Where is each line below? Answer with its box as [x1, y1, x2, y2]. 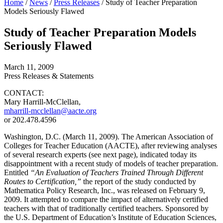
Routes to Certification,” [4, 177, 81, 186]
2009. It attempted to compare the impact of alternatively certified [4, 195, 208, 204]
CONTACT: [4, 88, 44, 97]
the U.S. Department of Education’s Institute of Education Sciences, [4, 213, 217, 222]
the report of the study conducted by [81, 177, 196, 186]
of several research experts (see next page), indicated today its [4, 150, 197, 159]
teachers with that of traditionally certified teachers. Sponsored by [4, 204, 209, 213]
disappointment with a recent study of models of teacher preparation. [4, 159, 218, 168]
